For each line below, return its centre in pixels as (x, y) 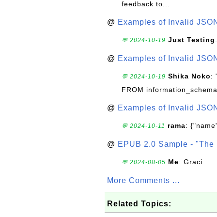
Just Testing (192, 40)
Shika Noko (189, 76)
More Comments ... (143, 180)
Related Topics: (139, 204)
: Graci (191, 162)
